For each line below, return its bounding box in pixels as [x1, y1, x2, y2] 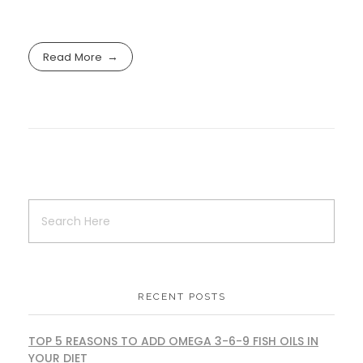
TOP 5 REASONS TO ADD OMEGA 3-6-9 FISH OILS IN [28, 333, 318, 350]
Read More [43, 49, 103, 65]
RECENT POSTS [137, 291, 226, 303]
